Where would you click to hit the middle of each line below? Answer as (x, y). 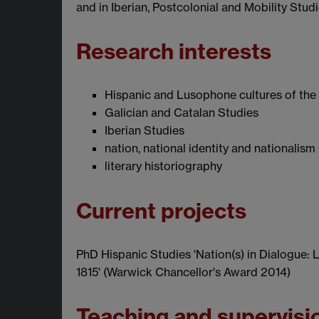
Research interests (174, 52)
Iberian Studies (145, 131)
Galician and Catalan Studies (182, 113)
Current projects (161, 210)
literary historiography (163, 166)
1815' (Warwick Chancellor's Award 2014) (183, 272)
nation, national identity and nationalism (210, 148)
